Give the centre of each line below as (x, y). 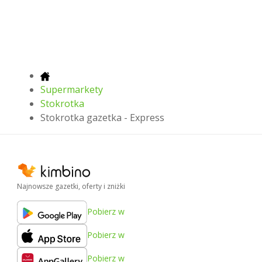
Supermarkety (72, 90)
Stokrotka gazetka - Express (102, 118)
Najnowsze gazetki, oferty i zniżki (71, 186)
